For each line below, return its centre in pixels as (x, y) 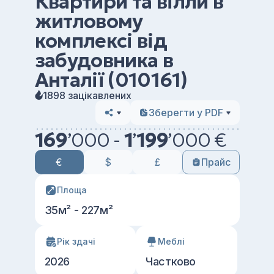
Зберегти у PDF (186, 113)
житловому (89, 21)
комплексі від (101, 41)
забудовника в (104, 61)
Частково (171, 261)
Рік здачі (76, 241)
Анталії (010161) (111, 80)
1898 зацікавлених (87, 95)
